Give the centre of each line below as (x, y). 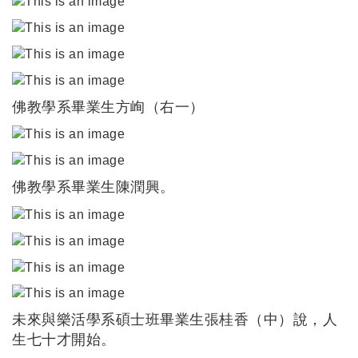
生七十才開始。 (64, 340)
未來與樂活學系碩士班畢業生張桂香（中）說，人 (175, 320)
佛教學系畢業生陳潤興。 (93, 187)
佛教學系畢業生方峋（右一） (108, 107)
